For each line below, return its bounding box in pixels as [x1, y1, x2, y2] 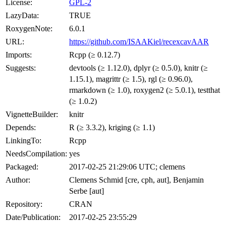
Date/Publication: [6, 212, 61, 221]
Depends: [6, 123, 36, 132]
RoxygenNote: [6, 24, 52, 33]
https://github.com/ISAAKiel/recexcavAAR [69, 37, 209, 46]
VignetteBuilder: [6, 109, 58, 119]
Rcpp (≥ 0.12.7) [69, 50, 120, 59]
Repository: [6, 199, 42, 208]
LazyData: [6, 11, 39, 20]
